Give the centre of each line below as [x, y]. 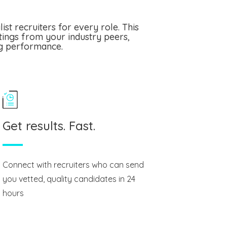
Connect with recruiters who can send [73, 165]
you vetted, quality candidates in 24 [69, 179]
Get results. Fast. [49, 126]
